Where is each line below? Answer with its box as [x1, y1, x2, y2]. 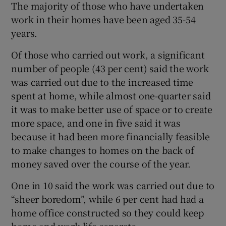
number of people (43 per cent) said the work [11, 61, 209, 75]
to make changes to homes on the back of [11, 143, 194, 156]
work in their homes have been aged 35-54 [11, 12, 196, 26]
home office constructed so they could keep [11, 205, 204, 219]
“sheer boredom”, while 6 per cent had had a [11, 192, 204, 205]
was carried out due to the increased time [11, 75, 194, 88]
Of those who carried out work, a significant [11, 47, 205, 61]
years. [11, 26, 38, 39]
